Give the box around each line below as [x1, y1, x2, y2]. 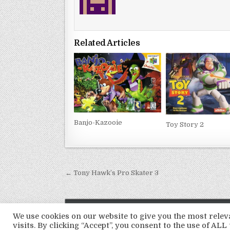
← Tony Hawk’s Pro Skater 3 [65, 168, 159, 177]
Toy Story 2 [166, 121, 204, 129]
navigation [65, 179, 136, 198]
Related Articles [74, 39, 140, 48]
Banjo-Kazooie [74, 119, 122, 127]
